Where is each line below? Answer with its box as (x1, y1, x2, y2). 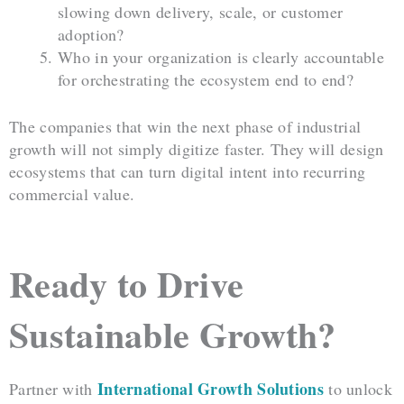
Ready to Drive (9, 257, 244, 311)
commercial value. (9, 182, 135, 205)
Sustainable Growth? (9, 308, 336, 362)
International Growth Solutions (96, 377, 324, 401)
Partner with (9, 378, 97, 400)
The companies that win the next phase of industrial (9, 115, 362, 137)
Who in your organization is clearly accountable (58, 45, 385, 68)
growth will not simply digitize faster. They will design (9, 137, 384, 160)
